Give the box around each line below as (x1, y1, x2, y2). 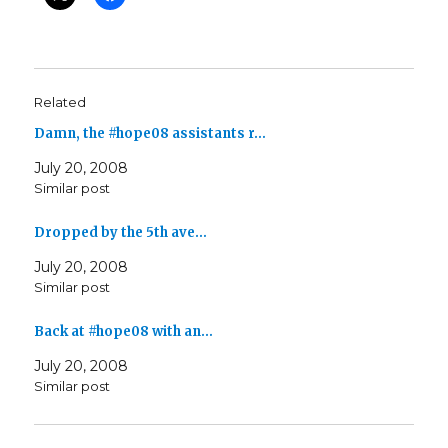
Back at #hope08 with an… (34, 322, 214, 340)
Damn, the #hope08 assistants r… (34, 125, 267, 143)
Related (34, 94, 87, 111)
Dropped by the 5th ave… (34, 224, 208, 242)
